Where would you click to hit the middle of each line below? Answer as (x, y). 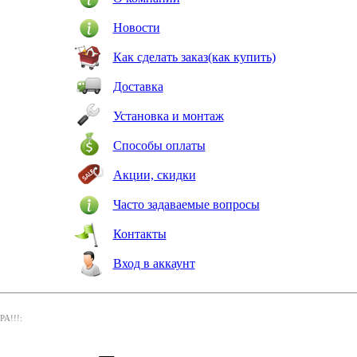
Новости (136, 27)
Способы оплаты (159, 145)
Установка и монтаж (168, 116)
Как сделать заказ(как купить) (194, 57)
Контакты (139, 234)
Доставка (138, 86)
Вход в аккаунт (154, 263)
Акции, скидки (154, 175)
